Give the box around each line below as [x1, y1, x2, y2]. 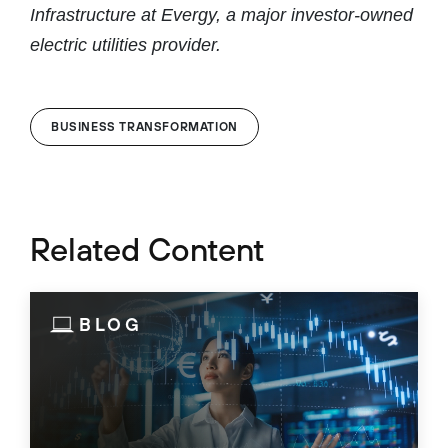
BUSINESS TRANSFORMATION [51, 119, 238, 134]
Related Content [30, 230, 265, 268]
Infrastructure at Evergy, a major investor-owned [30, 4, 413, 25]
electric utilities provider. [30, 34, 221, 55]
